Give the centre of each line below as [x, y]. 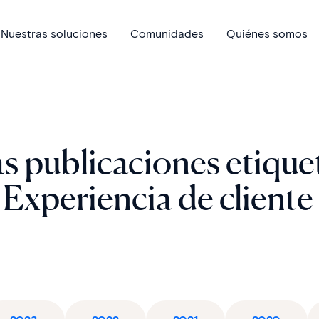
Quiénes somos [267, 34]
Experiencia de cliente [158, 197]
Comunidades [167, 34]
